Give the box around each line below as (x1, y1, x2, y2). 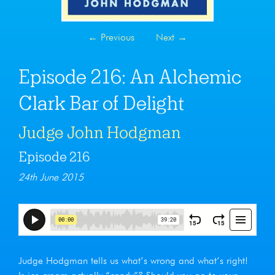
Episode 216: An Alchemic (18, 65, 242, 88)
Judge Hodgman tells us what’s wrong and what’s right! (18, 256, 248, 266)
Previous (97, 33, 134, 43)
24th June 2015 (18, 172, 83, 183)
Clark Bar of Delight (18, 91, 184, 115)
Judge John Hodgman (18, 123, 181, 142)
